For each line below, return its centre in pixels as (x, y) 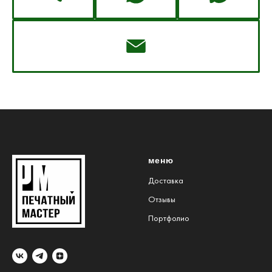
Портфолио (169, 219)
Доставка (166, 181)
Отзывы (162, 200)
